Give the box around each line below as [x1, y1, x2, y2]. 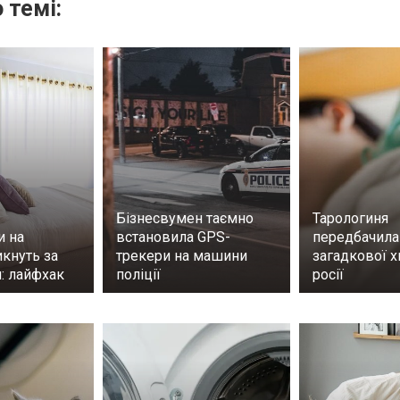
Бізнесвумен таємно [116, 210, 254, 228]
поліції [116, 266, 161, 284]
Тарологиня [312, 210, 388, 228]
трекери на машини [116, 247, 247, 265]
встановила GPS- [116, 229, 230, 246]
